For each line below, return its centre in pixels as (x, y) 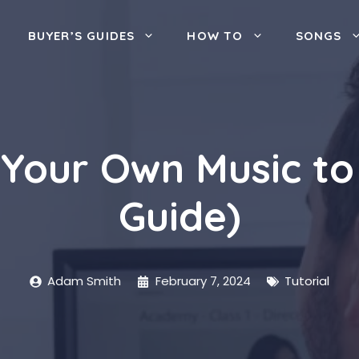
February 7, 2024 (203, 281)
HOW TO (215, 36)
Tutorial (307, 281)
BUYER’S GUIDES (81, 36)
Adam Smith (85, 281)
